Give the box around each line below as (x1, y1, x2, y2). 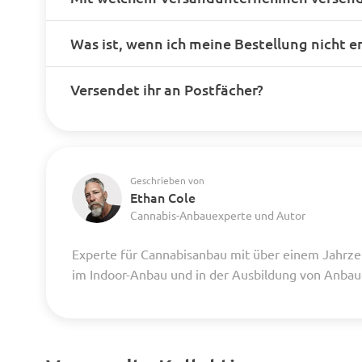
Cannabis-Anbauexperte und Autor (130, 207, 305, 222)
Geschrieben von (130, 173, 204, 187)
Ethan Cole (130, 187, 196, 206)
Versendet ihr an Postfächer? (70, 79, 263, 99)
